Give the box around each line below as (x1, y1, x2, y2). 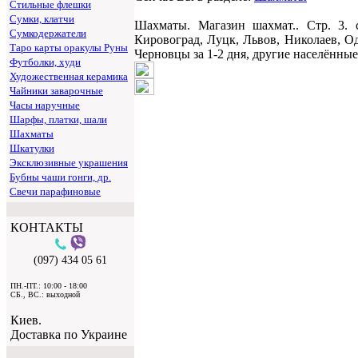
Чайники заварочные (10, 85, 103, 97)
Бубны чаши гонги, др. (10, 171, 111, 183)
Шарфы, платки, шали (10, 113, 107, 125)
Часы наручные (10, 99, 80, 111)
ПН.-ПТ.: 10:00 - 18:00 (10, 281, 87, 290)
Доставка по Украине (10, 328, 127, 341)
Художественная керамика (10, 70, 128, 82)
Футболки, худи (10, 56, 81, 68)
